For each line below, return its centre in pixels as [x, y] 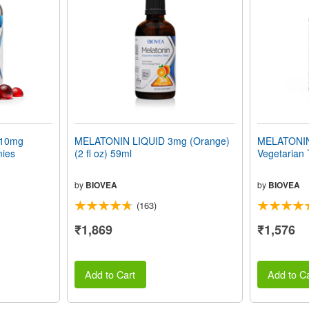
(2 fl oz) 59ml [103, 153]
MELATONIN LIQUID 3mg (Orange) [152, 141]
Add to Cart [110, 275]
